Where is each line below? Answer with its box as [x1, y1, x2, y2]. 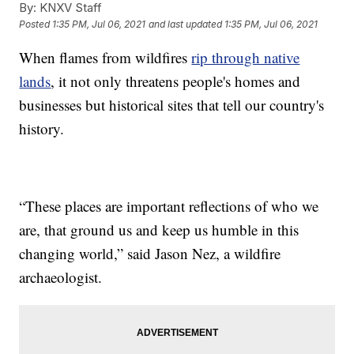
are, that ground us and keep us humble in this [19, 219, 299, 239]
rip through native [191, 47, 300, 67]
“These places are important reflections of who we [19, 195, 319, 216]
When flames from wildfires [19, 47, 192, 67]
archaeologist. [19, 266, 103, 287]
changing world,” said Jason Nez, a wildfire [19, 243, 281, 263]
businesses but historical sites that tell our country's [19, 94, 325, 115]
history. [19, 118, 65, 138]
